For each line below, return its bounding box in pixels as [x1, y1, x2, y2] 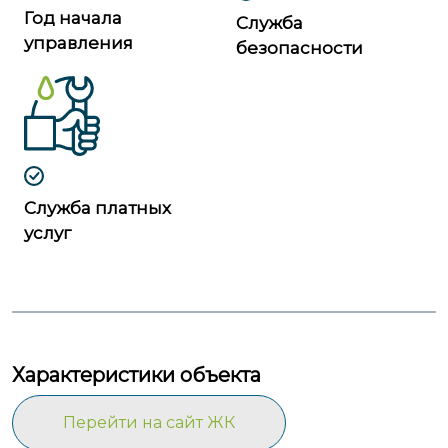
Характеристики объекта [12, 363, 261, 387]
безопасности [236, 38, 363, 58]
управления [24, 33, 133, 53]
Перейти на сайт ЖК [63, 413, 235, 432]
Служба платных [24, 198, 171, 218]
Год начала [24, 8, 122, 28]
